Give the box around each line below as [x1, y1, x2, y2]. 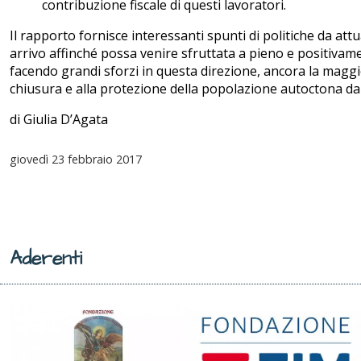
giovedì [10, 151, 48, 168]
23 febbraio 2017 [48, 151, 142, 168]
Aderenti [10, 246, 82, 272]
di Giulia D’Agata [10, 110, 108, 129]
